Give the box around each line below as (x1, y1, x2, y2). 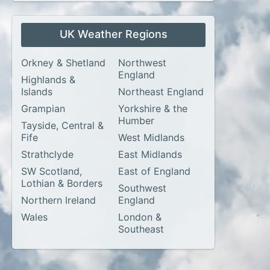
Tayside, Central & (21, 119, 104, 131)
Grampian (21, 102, 65, 115)
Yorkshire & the (118, 102, 187, 115)
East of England (118, 165, 190, 177)
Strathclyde (21, 148, 74, 160)
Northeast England (118, 86, 204, 98)
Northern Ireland (21, 194, 96, 206)
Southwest (118, 182, 166, 194)
